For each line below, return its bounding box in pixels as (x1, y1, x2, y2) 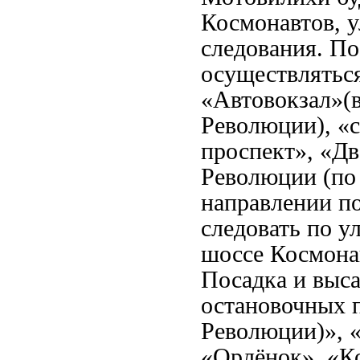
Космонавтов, (201, 10, 347, 36)
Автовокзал (213, 87, 331, 113)
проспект (201, 138, 295, 165)
